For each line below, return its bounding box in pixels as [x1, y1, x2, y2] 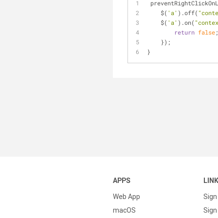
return [174, 28, 195, 36]
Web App [113, 192, 140, 201]
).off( [178, 9, 198, 17]
